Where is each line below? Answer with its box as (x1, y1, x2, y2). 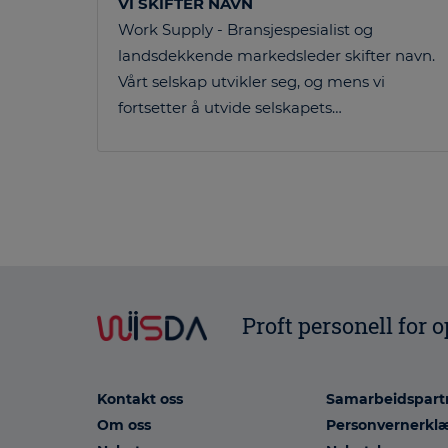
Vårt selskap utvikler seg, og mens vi (118, 72, 385, 92)
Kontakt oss (97, 390, 183, 409)
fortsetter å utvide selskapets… (118, 98, 342, 118)
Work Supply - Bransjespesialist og (118, 20, 373, 40)
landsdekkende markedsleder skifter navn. (118, 46, 435, 66)
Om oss (97, 416, 151, 435)
